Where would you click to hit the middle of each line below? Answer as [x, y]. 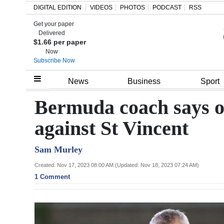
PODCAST [167, 7]
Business [144, 81]
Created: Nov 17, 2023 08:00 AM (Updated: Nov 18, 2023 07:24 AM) [117, 165]
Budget [29, 165]
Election [31, 188]
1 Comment [52, 176]
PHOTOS [132, 7]
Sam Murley [58, 149]
